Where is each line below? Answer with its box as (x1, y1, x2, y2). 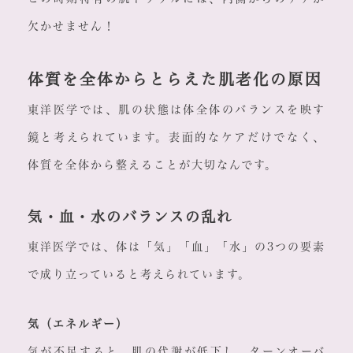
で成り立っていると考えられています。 (27, 269, 251, 281)
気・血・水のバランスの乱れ (27, 210, 232, 225)
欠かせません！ (27, 20, 116, 32)
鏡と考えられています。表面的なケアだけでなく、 (27, 132, 326, 143)
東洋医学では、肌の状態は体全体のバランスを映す (27, 104, 326, 116)
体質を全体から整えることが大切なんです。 (27, 159, 277, 171)
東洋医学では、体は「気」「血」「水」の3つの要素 (27, 241, 326, 253)
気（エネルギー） (27, 318, 128, 330)
